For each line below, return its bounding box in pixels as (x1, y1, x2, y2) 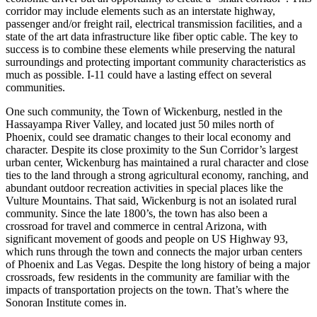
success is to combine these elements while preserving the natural (6, 42, 295, 55)
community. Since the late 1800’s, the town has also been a (6, 207, 267, 219)
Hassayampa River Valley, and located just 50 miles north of (6, 117, 274, 130)
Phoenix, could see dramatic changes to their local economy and (6, 130, 291, 143)
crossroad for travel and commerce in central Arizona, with (6, 219, 267, 232)
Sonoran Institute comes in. (6, 296, 127, 309)
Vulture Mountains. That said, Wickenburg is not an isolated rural (6, 194, 296, 207)
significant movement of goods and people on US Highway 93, (6, 232, 288, 245)
